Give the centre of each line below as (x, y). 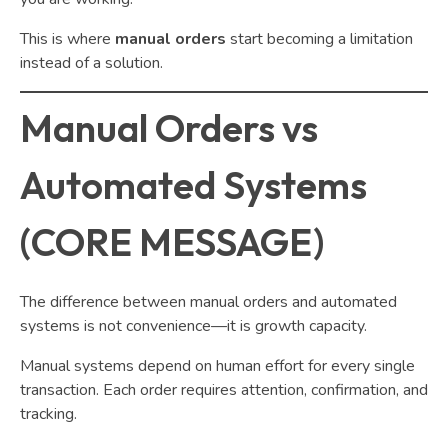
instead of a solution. (91, 62)
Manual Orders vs (169, 128)
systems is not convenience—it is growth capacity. (193, 326)
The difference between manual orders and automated (208, 302)
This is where (67, 38)
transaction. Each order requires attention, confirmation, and (224, 390)
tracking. (48, 414)
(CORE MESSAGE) (172, 242)
